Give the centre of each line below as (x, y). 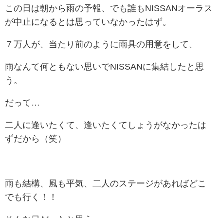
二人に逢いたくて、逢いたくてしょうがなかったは (106, 125)
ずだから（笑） (36, 139)
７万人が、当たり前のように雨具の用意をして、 (101, 45)
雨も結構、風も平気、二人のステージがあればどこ (106, 184)
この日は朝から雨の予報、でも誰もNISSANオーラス (109, 9)
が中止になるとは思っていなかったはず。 (88, 22)
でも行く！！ (31, 197)
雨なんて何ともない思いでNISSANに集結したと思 (104, 67)
